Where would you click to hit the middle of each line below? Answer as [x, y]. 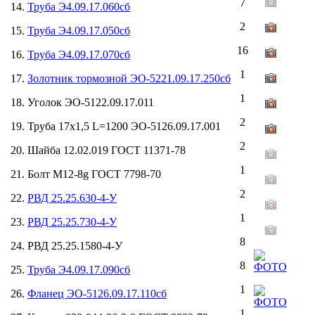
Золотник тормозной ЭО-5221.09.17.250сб [129, 78]
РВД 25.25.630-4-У [72, 198]
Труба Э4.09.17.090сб [79, 269]
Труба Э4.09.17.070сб [79, 54]
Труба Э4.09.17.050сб [79, 30]
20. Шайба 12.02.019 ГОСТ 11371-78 [97, 150]
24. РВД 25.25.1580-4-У [65, 245]
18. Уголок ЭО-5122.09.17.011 [81, 102]
